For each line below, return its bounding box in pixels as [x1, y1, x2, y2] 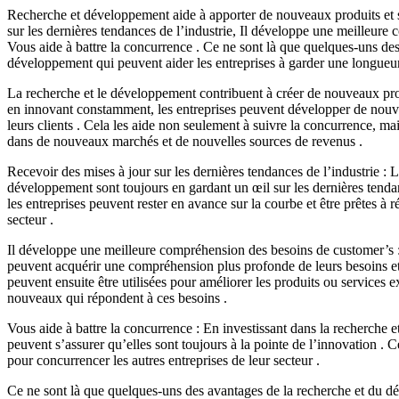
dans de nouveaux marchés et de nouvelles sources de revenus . [7, 133, 362, 149]
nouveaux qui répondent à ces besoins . [7, 289, 227, 305]
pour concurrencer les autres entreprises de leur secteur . [7, 352, 320, 368]
